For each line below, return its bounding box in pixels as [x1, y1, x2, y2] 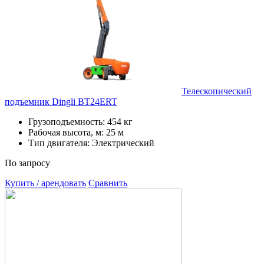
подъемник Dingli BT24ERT [5, 96, 117, 107]
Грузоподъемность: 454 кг [28, 116, 133, 127]
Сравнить [88, 177, 127, 188]
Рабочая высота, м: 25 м [28, 127, 124, 137]
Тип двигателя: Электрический [28, 137, 154, 148]
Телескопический [181, 85, 252, 96]
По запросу [5, 157, 50, 168]
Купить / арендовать [5, 177, 86, 188]
